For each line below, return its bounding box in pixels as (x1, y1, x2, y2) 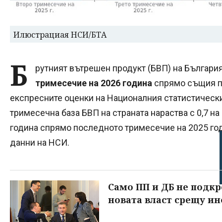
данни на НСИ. (10, 137, 69, 148)
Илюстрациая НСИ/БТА (13, 29, 107, 40)
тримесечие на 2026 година (35, 77, 154, 88)
